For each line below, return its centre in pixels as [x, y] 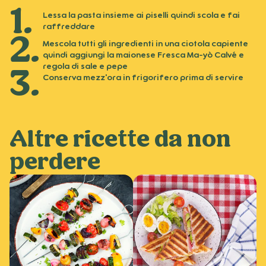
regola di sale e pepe [85, 66]
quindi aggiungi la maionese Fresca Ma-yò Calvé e [143, 55]
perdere [55, 163]
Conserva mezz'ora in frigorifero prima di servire [143, 77]
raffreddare [69, 26]
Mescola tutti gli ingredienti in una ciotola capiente [145, 44]
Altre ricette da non [120, 140]
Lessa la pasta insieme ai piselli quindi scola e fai [141, 15]
